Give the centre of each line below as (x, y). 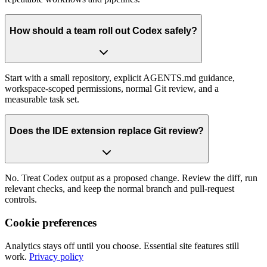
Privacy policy (56, 256)
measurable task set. (42, 100)
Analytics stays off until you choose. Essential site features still (122, 246)
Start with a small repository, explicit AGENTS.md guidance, (120, 78)
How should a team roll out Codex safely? (103, 30)
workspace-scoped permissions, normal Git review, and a (112, 89)
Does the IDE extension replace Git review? (107, 131)
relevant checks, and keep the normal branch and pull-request (119, 189)
